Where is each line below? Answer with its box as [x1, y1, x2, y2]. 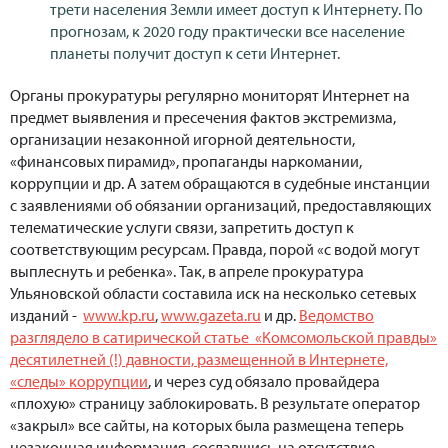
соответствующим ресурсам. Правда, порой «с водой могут [10, 239, 420, 260]
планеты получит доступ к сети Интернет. [50, 43, 340, 64]
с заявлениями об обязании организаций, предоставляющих [10, 195, 431, 216]
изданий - [10, 305, 83, 326]
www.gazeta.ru [161, 305, 261, 326]
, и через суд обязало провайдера [148, 371, 380, 392]
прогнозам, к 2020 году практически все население [50, 21, 405, 42]
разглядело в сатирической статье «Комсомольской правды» [10, 327, 437, 348]
